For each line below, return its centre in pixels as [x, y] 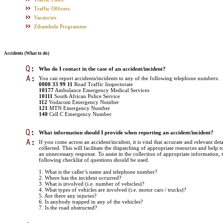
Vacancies [45, 17]
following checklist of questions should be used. [94, 160]
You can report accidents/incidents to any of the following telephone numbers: [129, 78]
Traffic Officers [52, 8]
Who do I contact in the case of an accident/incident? [102, 69]
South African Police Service [86, 96]
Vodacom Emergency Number [83, 102]
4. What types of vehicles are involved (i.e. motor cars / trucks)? [112, 190]
